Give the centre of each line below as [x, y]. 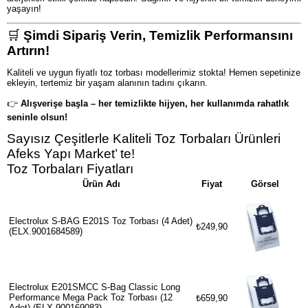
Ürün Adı [101, 184]
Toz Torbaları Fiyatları [70, 168]
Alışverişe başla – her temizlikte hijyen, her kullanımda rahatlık [155, 103]
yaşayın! [24, 9]
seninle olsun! [37, 117]
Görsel [265, 184]
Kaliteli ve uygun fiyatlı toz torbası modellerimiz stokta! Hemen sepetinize [154, 73]
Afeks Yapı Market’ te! [71, 153]
